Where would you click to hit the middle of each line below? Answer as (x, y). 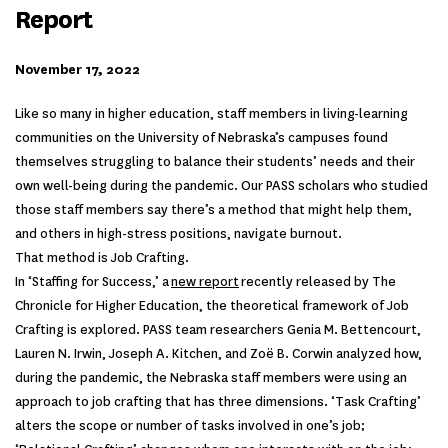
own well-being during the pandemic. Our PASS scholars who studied (221, 186)
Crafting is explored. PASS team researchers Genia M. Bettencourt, (218, 330)
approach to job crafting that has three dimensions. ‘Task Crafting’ (218, 402)
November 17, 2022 (77, 70)
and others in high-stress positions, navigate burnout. (178, 234)
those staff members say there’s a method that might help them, (213, 210)
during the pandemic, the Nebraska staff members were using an (211, 378)
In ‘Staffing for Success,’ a (93, 282)
